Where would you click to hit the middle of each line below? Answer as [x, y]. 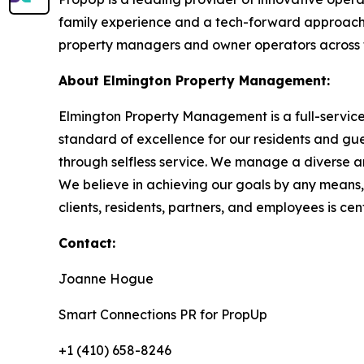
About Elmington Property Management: [194, 80]
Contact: [87, 243]
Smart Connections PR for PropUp [163, 314]
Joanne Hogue [106, 278]
